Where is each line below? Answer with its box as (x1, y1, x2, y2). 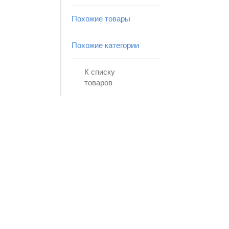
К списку (84, 67, 115, 76)
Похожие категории (72, 41, 139, 50)
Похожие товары (72, 14, 130, 23)
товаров (84, 78, 112, 87)
